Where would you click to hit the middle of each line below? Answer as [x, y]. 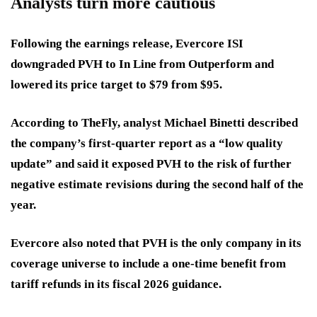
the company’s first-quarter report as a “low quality [147, 144]
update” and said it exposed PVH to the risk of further [151, 164]
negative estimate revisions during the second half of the [157, 185]
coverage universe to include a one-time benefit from [148, 264]
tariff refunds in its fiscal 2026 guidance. [116, 284]
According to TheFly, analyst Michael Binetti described [154, 123]
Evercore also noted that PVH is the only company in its [156, 243]
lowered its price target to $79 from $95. [116, 85]
